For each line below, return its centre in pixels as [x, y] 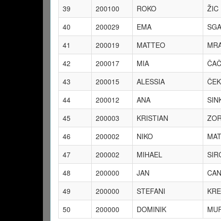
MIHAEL [149, 154]
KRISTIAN [152, 118]
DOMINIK [151, 209]
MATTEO [151, 45]
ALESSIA [151, 81]
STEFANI [151, 191]
